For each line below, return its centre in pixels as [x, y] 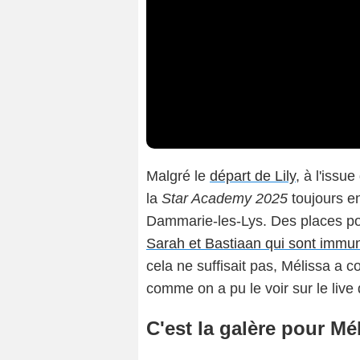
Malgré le [178, 176]
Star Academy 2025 [223, 199]
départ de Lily [253, 176]
